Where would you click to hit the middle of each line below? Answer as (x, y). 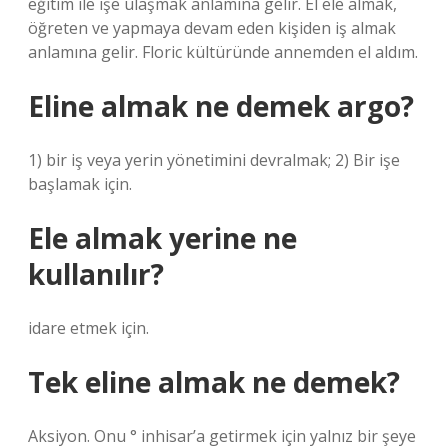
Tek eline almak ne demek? (214, 382)
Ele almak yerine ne (162, 238)
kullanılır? (96, 274)
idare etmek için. (88, 328)
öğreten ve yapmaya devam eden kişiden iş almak (212, 28)
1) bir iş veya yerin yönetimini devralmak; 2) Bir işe (214, 160)
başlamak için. (80, 184)
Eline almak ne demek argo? (221, 106)
